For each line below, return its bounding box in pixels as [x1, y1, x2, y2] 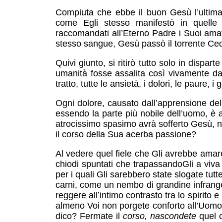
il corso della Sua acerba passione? [55, 129, 196, 139]
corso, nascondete [122, 211, 199, 221]
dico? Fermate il [55, 211, 123, 221]
